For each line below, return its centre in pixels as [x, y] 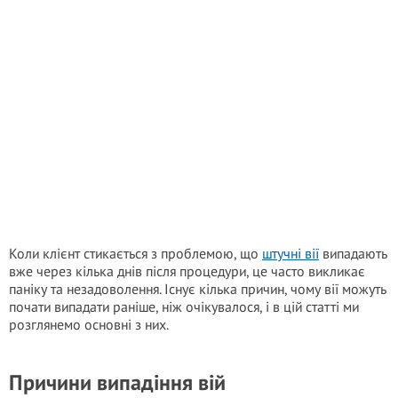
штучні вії [291, 253]
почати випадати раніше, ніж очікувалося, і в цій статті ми [184, 306]
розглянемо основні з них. [89, 324]
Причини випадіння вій [117, 382]
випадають [353, 253]
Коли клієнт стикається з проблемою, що [135, 253]
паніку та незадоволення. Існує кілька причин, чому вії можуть [198, 289]
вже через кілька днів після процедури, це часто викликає [187, 271]
